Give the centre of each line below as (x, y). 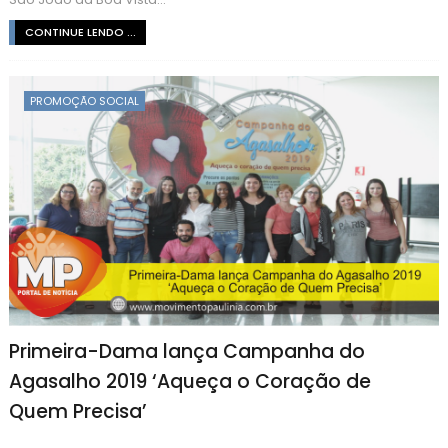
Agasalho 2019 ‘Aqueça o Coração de (189, 381)
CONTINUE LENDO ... (80, 31)
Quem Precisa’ (77, 411)
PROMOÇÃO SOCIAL (84, 100)
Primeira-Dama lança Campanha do (186, 351)
